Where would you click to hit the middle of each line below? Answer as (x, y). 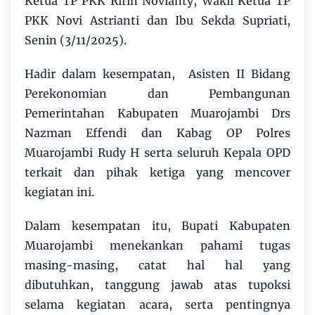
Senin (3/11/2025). (76, 40)
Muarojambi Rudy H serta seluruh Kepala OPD (157, 152)
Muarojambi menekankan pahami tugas (157, 245)
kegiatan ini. (59, 192)
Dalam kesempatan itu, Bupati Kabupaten (157, 225)
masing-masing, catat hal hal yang (157, 265)
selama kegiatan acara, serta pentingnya (157, 304)
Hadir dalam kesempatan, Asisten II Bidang (157, 73)
